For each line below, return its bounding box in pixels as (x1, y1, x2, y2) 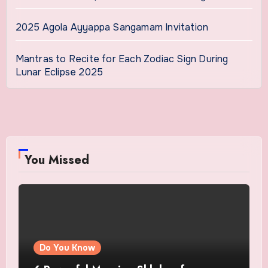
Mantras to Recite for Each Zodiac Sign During (15, 53, 229, 66)
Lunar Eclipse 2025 (15, 66, 103, 79)
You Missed (24, 151, 89, 169)
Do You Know (39, 242, 95, 254)
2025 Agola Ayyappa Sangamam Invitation (15, 21, 209, 34)
